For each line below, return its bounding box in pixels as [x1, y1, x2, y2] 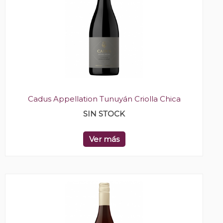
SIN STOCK [83, 109, 125, 119]
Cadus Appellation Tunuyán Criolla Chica [27, 94, 181, 104]
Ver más [89, 134, 119, 144]
